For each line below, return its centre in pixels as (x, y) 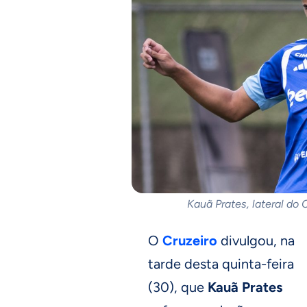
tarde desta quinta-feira (221, 263)
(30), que (178, 287)
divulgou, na (256, 240)
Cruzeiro (190, 240)
